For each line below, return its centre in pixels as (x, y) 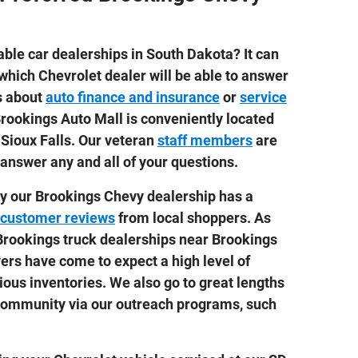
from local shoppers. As (193, 217)
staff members (205, 140)
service (263, 97)
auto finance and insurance (133, 97)
